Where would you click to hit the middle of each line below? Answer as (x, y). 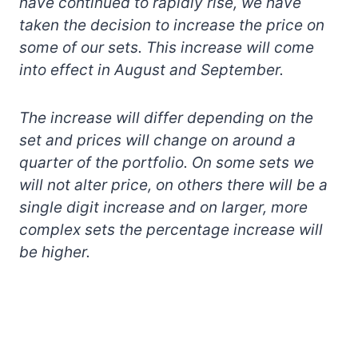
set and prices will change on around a (157, 140)
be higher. (55, 252)
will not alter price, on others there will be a (173, 185)
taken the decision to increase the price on (172, 25)
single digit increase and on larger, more (163, 207)
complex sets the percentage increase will (171, 229)
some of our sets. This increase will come (167, 47)
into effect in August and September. (151, 70)
